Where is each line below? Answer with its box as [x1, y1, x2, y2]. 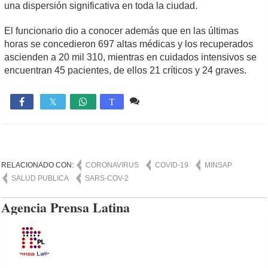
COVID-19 [155, 160, 189, 169]
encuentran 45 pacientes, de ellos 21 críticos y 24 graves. [4, 65, 247, 75]
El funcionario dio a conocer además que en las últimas [4, 25, 239, 36]
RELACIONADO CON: [1, 160, 76, 169]
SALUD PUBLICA [11, 173, 69, 182]
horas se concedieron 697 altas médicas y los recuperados [4, 38, 254, 49]
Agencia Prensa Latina [1, 197, 130, 217]
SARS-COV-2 [85, 173, 129, 182]
